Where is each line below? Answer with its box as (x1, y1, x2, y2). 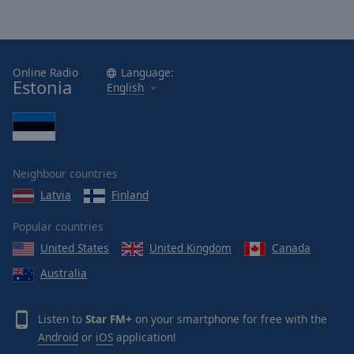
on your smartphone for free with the (132, 311, 327, 326)
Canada (272, 239, 311, 255)
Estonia (13, 75, 72, 99)
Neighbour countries (13, 165, 118, 181)
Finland (111, 186, 149, 202)
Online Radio (13, 64, 78, 80)
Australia (40, 265, 87, 281)
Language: (121, 64, 174, 80)
